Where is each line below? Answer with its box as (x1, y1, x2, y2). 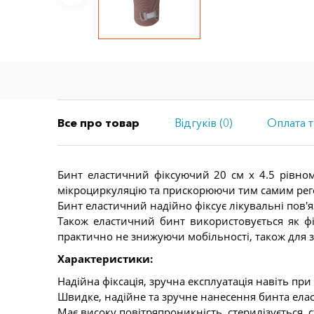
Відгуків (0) (174, 115, 233, 130)
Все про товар (57, 115, 139, 130)
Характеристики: (57, 251, 153, 266)
